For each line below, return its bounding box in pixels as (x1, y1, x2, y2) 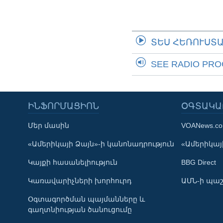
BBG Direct (181, 158, 216, 166)
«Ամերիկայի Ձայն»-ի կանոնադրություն (28, 139, 174, 148)
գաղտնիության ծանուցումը (28, 205, 132, 214)
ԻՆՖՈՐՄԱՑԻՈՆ (28, 101, 99, 111)
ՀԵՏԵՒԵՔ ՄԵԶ (8, 162, 60, 171)
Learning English (8, 135, 68, 144)
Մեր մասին (28, 121, 69, 129)
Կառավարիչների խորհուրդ (28, 176, 131, 185)
